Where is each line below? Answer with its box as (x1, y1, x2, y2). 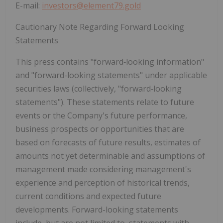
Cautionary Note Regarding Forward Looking (15, 21, 184, 32)
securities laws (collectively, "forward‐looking (15, 83, 182, 94)
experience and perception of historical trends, (15, 177, 190, 188)
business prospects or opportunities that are (15, 123, 184, 134)
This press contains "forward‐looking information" (15, 56, 204, 67)
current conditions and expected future (15, 190, 161, 202)
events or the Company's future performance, (15, 110, 187, 121)
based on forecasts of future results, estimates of (15, 136, 201, 148)
